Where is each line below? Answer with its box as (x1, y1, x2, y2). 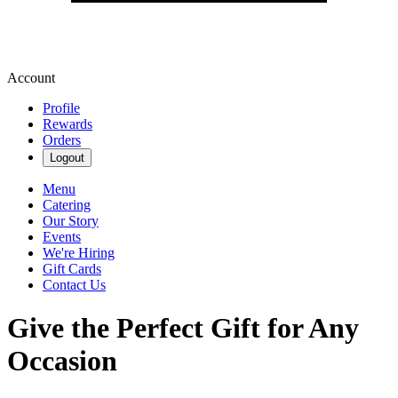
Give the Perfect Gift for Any (7, 312, 359, 345)
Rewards (43, 116, 92, 131)
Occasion (7, 345, 117, 378)
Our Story (43, 213, 99, 228)
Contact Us (43, 277, 106, 292)
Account (7, 70, 55, 85)
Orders (43, 132, 81, 147)
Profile (43, 100, 80, 115)
